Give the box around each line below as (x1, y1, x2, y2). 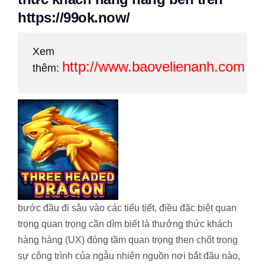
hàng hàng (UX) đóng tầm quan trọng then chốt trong (18, 235, 238, 245)
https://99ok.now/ (18, 9, 130, 25)
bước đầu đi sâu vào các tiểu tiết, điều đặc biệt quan (18, 203, 237, 213)
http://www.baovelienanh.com (62, 59, 245, 75)
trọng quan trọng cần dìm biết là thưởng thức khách (18, 219, 232, 229)
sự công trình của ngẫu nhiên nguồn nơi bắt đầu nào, (18, 251, 240, 261)
